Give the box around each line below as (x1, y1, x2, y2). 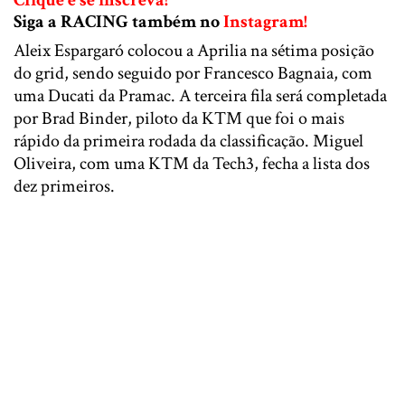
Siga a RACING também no (14, 9, 223, 33)
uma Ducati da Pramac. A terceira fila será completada (14, 83, 387, 108)
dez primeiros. (14, 174, 115, 198)
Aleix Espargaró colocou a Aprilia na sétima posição (14, 38, 374, 62)
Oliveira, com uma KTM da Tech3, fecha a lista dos (14, 151, 370, 175)
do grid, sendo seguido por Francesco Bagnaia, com (14, 61, 372, 85)
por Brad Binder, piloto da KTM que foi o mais (14, 106, 344, 130)
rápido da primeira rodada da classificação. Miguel (14, 128, 363, 153)
